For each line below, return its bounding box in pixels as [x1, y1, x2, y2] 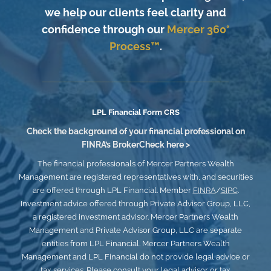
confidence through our [42, 23, 167, 36]
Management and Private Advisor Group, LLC [29, 226, 196, 235]
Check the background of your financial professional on [26, 126, 245, 137]
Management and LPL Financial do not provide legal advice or [21, 252, 250, 262]
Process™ [109, 40, 160, 53]
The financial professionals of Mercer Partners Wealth [37, 159, 234, 169]
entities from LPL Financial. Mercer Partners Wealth [41, 239, 230, 249]
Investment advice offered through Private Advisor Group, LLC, [21, 199, 250, 209]
